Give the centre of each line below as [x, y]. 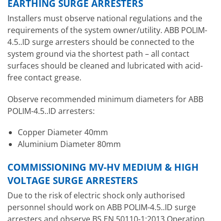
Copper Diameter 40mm [63, 132]
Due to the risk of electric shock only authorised [96, 196]
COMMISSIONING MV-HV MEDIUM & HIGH [103, 167]
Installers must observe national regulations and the [105, 18]
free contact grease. [44, 78]
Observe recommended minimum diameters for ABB [105, 99]
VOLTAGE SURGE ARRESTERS [73, 180]
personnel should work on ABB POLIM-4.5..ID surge [102, 207]
